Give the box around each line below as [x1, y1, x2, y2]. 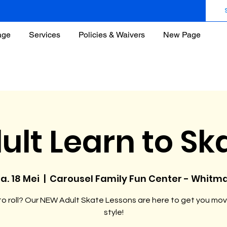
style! [103, 208, 124, 216]
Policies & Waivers [79, 30, 145, 40]
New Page [163, 30, 201, 40]
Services [29, 30, 60, 40]
